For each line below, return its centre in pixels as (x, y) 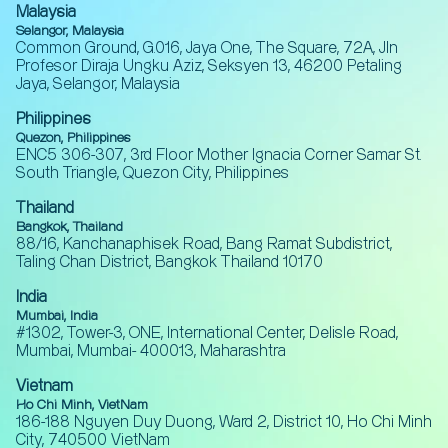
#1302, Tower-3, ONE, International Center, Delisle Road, (207, 333)
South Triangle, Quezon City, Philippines (152, 173)
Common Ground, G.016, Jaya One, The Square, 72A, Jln (207, 48)
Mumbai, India (57, 316)
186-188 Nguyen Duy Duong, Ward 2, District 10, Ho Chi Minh (224, 422)
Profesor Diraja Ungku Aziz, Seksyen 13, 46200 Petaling (209, 66)
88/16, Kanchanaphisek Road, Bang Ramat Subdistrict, (204, 244)
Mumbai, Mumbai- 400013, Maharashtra (151, 351)
